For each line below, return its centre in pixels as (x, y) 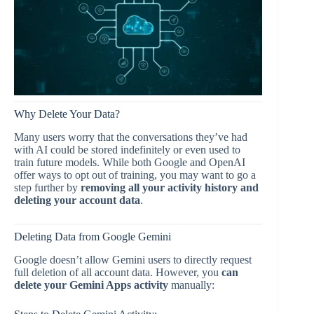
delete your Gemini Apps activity (91, 285)
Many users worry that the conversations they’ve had (131, 137)
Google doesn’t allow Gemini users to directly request (133, 259)
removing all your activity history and (170, 188)
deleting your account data (77, 200)
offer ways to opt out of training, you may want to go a (135, 175)
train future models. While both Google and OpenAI (130, 163)
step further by (47, 188)
